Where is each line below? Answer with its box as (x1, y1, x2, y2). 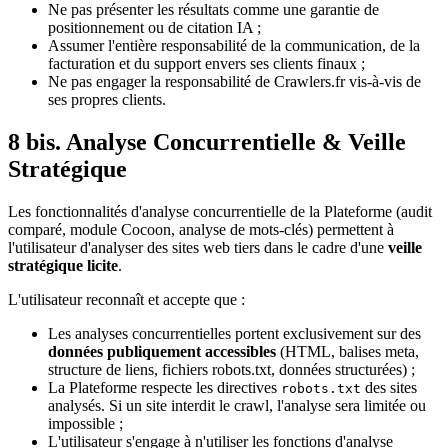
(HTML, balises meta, (276, 342, 419, 360)
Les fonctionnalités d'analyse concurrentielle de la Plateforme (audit (8, 202, 432, 220)
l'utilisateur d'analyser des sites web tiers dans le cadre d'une (8, 238, 388, 256)
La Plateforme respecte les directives (48, 378, 281, 396)
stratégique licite (8, 256, 118, 274)
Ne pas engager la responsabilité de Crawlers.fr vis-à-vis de (48, 72, 421, 90)
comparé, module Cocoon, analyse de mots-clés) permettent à (8, 220, 394, 238)
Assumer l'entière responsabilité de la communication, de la (48, 36, 420, 54)
